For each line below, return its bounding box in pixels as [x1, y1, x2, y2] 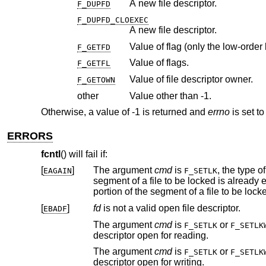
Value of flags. [129, 58, 189, 68]
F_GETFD [77, 42, 110, 52]
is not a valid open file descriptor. [100, 203, 240, 214]
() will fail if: [60, 148, 107, 159]
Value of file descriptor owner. [129, 74, 253, 84]
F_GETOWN [77, 75, 115, 84]
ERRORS [7, 130, 53, 142]
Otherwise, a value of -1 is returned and [40, 107, 208, 118]
